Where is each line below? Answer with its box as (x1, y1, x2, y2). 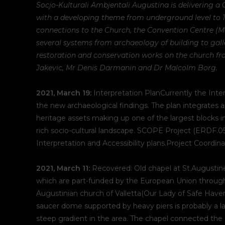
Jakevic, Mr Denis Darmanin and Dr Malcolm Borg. (36, 63, 217, 72)
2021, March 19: (36, 88, 91, 97)
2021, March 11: (36, 164, 90, 173)
